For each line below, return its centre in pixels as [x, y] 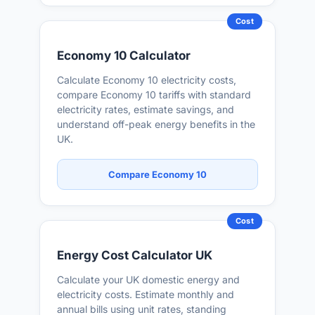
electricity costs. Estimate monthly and [146, 294]
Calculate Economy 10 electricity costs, [147, 80]
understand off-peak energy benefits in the [156, 124]
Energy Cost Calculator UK [135, 255]
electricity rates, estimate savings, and [146, 109]
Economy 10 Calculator [124, 56]
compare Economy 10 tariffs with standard [154, 95]
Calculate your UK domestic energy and [148, 279]
